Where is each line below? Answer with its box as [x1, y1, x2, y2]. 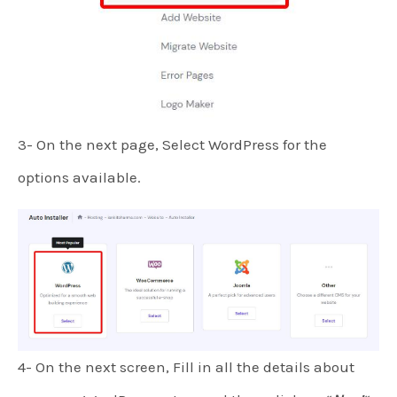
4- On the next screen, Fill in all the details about [18, 357, 354, 376]
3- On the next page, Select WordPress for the [18, 135, 327, 153]
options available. [18, 167, 141, 186]
